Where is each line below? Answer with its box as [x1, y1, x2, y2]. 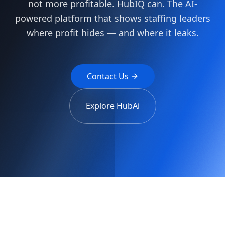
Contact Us [86, 71, 129, 82]
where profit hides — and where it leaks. [26, 27, 199, 39]
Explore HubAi [85, 100, 140, 111]
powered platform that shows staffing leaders [15, 12, 210, 24]
